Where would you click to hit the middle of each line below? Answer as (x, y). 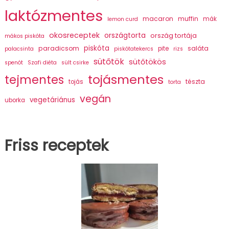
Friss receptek (56, 146)
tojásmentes (125, 80)
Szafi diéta (42, 63)
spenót (14, 63)
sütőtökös (147, 62)
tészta (195, 82)
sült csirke (75, 63)
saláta (198, 49)
